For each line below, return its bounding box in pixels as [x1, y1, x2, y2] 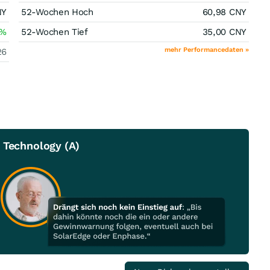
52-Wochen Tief [21, 27, 88, 37]
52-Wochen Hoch [21, 7, 93, 17]
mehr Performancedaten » [165, 46, 249, 54]
